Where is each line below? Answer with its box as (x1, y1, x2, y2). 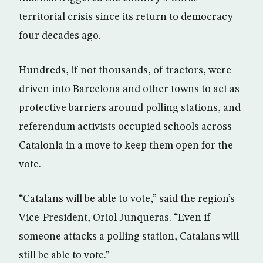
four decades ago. (19, 30, 101, 41)
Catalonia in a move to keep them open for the (19, 140, 233, 151)
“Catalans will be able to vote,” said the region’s (19, 193, 235, 204)
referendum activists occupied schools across (19, 121, 232, 132)
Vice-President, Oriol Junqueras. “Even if (19, 212, 211, 223)
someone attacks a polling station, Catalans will (19, 231, 239, 242)
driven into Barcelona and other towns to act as (19, 83, 240, 95)
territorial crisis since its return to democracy (19, 11, 233, 22)
